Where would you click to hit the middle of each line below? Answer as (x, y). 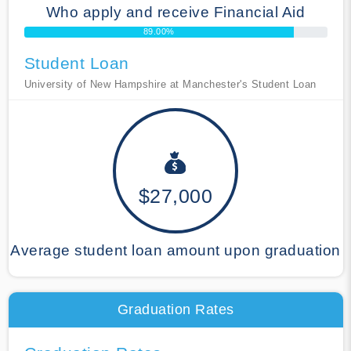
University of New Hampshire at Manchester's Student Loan (170, 84)
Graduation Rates (175, 309)
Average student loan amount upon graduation (175, 250)
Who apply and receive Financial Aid (175, 12)
